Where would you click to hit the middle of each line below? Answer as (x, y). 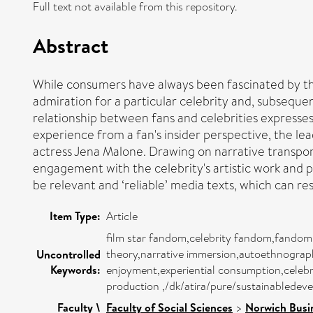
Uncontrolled (68, 254)
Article (122, 216)
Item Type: (75, 216)
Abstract (71, 45)
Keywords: (75, 269)
